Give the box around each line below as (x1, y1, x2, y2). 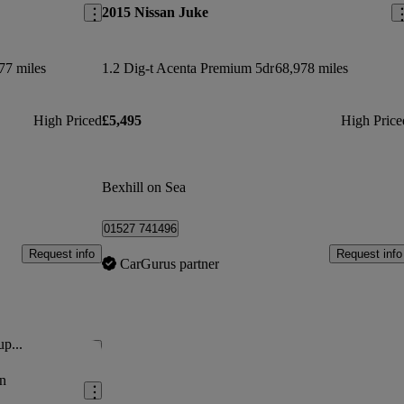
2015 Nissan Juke (102, 5, 209, 21)
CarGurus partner (120, 256, 220, 272)
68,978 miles (275, 60, 349, 76)
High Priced (33, 112, 103, 128)
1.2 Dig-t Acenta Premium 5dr (102, 60, 275, 76)
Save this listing (78, 342, 163, 356)
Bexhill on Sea (102, 179, 187, 196)
